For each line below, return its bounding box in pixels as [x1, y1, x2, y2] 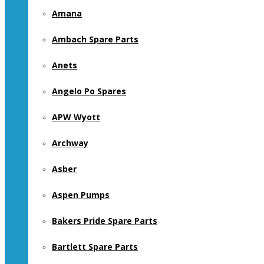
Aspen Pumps [52, 189, 110, 200]
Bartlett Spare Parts [52, 241, 138, 252]
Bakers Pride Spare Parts [52, 215, 157, 226]
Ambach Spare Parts [52, 34, 138, 45]
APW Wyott [52, 111, 100, 123]
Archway [52, 137, 88, 148]
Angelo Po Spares [52, 85, 126, 97]
